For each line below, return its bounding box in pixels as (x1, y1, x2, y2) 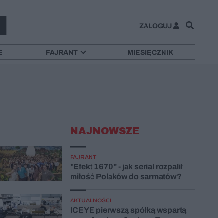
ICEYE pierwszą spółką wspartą (70, 205, 186, 214)
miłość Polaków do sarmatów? (70, 172, 182, 181)
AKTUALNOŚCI (70, 197, 111, 204)
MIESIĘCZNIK (127, 48, 174, 56)
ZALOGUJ (139, 22, 172, 30)
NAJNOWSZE (70, 125, 139, 136)
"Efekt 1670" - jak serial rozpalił (70, 162, 182, 171)
